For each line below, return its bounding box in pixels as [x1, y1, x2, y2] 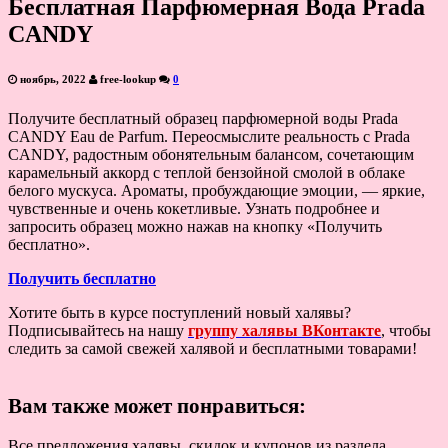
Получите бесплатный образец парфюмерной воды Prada [8, 109, 398, 127]
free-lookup [97, 72, 159, 85]
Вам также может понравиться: [8, 393, 306, 418]
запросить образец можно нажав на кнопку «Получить [8, 217, 382, 235]
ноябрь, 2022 [17, 72, 89, 85]
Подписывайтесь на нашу [8, 321, 188, 339]
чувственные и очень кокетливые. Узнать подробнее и [8, 199, 380, 217]
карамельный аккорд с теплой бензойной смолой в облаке [8, 163, 405, 181]
